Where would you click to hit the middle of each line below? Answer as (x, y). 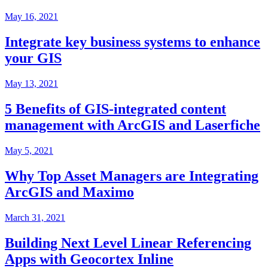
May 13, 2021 (31, 84)
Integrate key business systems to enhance (133, 42)
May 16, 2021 (31, 17)
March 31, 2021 (35, 217)
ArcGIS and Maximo (69, 192)
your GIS (33, 58)
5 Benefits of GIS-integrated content (115, 109)
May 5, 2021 (29, 150)
